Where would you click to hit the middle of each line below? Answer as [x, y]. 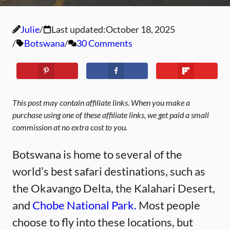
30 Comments [104, 43]
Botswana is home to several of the [97, 154]
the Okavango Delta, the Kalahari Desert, [114, 188]
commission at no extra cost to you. [70, 127]
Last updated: [79, 29]
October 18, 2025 [140, 29]
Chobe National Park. [84, 205]
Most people [168, 205]
